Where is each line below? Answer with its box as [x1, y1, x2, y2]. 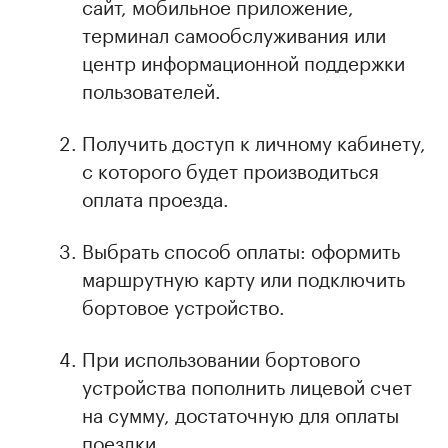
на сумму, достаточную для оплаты [82, 397, 399, 428]
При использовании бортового [82, 341, 360, 372]
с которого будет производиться [82, 153, 379, 184]
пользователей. [82, 73, 221, 104]
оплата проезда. [82, 181, 229, 212]
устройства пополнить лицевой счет [82, 369, 412, 400]
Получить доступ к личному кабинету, [82, 125, 426, 156]
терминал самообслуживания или [82, 17, 386, 48]
